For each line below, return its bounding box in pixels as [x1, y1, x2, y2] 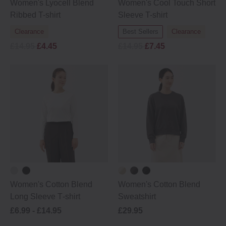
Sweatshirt [118, 192, 156, 201]
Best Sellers [123, 28, 158, 35]
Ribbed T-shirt [10, 11, 61, 19]
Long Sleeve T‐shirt [10, 192, 80, 201]
